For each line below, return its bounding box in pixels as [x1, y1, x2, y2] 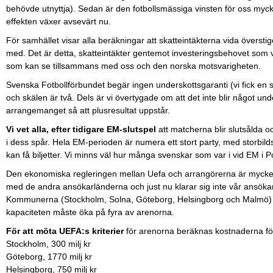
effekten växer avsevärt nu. [6, 16, 111, 27]
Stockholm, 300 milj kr [6, 239, 91, 249]
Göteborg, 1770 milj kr [6, 252, 92, 262]
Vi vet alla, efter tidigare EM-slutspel [6, 124, 158, 135]
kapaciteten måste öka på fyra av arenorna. [6, 207, 174, 218]
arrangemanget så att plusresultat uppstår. [6, 105, 170, 116]
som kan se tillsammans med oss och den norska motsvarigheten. [6, 61, 261, 71]
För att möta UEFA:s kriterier [6, 226, 126, 236]
